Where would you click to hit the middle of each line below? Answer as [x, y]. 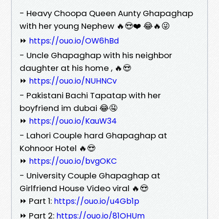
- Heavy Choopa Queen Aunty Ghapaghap [106, 13]
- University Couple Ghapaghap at [90, 175]
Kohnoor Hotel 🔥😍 [57, 148]
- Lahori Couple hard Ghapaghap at [93, 135]
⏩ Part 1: [37, 201]
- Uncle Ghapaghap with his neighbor [96, 55]
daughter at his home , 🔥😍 [75, 68]
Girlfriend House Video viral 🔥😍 [84, 188]
